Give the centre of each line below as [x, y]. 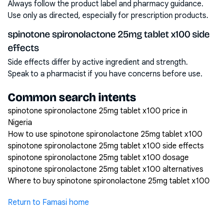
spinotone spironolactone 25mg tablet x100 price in [98, 111]
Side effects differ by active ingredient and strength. [98, 62]
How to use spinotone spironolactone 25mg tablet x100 [105, 134]
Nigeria [20, 123]
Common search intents [72, 97]
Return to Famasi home [48, 202]
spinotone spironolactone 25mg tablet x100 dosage [98, 158]
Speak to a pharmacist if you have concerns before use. [105, 74]
